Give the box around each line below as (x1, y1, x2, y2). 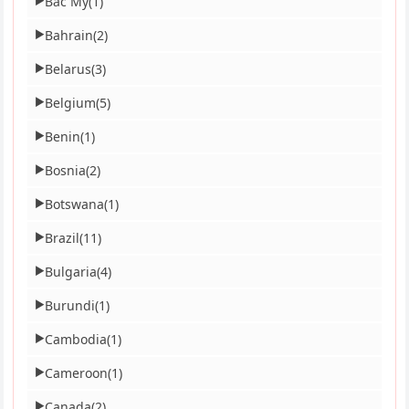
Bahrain (45, 26, 94, 44)
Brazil (45, 228, 80, 246)
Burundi (45, 296, 96, 314)
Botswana (45, 194, 105, 213)
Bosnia (45, 161, 87, 179)
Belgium (45, 93, 97, 111)
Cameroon (45, 363, 109, 382)
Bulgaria (45, 262, 98, 280)
